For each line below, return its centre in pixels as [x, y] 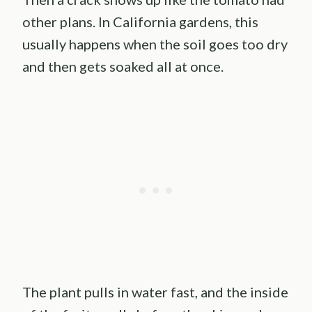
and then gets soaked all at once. [123, 67]
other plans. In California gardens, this [140, 22]
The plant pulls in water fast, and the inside [155, 292]
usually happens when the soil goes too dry [155, 44]
